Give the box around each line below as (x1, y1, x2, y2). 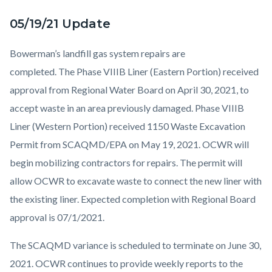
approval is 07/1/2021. (10, 211, 106, 223)
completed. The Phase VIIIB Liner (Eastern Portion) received (10, 66, 259, 78)
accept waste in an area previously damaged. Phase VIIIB (10, 102, 244, 114)
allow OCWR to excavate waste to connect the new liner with (10, 175, 262, 187)
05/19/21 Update (10, 16, 110, 32)
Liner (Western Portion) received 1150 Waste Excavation (10, 120, 245, 132)
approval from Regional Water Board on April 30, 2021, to (10, 84, 249, 96)
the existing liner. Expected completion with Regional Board (10, 193, 256, 205)
